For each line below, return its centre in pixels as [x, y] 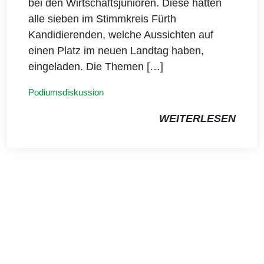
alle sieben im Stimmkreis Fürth [102, 19]
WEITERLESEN [197, 119]
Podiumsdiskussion [66, 93]
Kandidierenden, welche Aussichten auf [121, 35]
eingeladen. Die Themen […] [96, 67]
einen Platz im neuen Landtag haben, [116, 51]
